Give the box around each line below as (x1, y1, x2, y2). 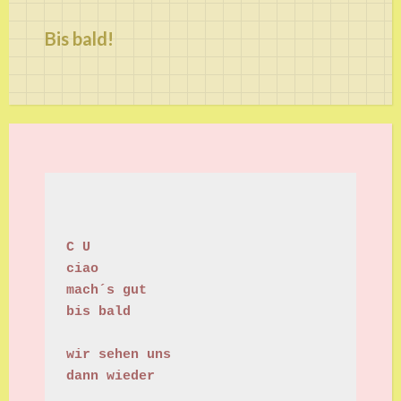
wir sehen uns (66, 346, 171, 363)
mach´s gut (66, 282, 147, 298)
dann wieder (66, 368, 155, 384)
